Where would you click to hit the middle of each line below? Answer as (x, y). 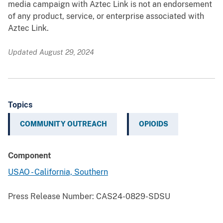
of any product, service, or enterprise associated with (106, 16)
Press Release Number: (51, 197)
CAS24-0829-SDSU (132, 197)
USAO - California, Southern (58, 172)
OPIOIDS (154, 124)
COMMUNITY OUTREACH (63, 124)
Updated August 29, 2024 (51, 52)
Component (30, 156)
